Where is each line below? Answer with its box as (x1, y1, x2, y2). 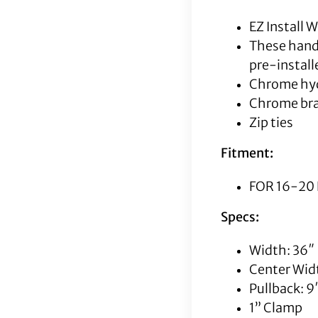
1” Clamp (248, 300, 302, 317)
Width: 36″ (248, 242, 314, 259)
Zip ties (248, 114, 293, 131)
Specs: (220, 209, 259, 226)
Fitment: (220, 145, 273, 162)
